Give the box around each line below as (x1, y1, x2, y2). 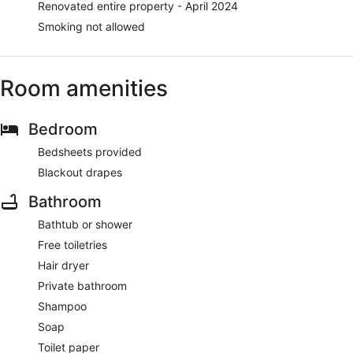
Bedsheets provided (38, 144, 142, 158)
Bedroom (28, 119, 98, 139)
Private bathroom (38, 278, 127, 292)
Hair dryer (38, 258, 89, 272)
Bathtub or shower (38, 217, 132, 231)
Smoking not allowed (38, 19, 145, 33)
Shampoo (38, 299, 87, 313)
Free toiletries (38, 237, 107, 251)
